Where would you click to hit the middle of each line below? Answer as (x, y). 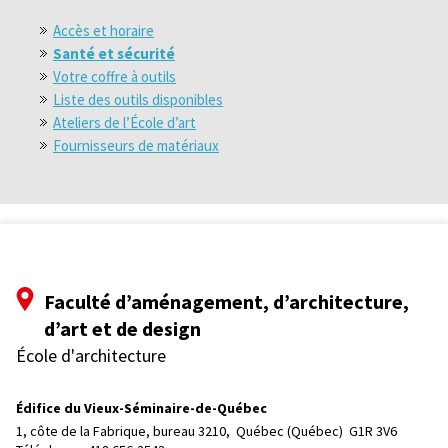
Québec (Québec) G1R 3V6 (316, 430)
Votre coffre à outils (114, 76)
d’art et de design (122, 328)
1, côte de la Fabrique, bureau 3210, (124, 430)
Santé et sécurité (114, 53)
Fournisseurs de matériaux (136, 145)
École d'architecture (91, 355)
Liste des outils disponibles (138, 99)
